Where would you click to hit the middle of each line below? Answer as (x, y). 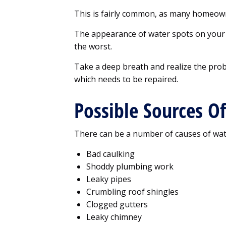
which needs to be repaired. (126, 79)
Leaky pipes (109, 179)
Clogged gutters (117, 205)
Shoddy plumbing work (130, 167)
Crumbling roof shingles (132, 192)
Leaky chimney (114, 217)
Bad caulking (110, 154)
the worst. (93, 47)
